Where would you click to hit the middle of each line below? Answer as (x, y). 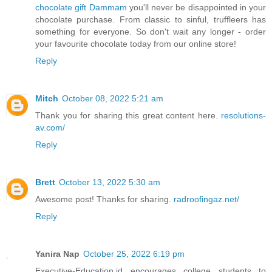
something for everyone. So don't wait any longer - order (151, 31)
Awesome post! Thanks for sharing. (104, 199)
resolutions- (243, 115)
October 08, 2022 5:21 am (113, 98)
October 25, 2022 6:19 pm (134, 253)
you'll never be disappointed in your (196, 7)
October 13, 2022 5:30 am (110, 182)
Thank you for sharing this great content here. (128, 115)
